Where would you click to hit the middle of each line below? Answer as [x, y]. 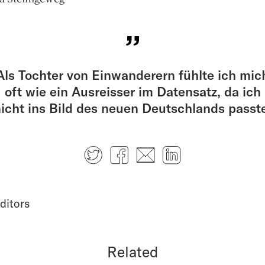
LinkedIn [210, 150]
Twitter [127, 150]
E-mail [177, 150]
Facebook [161, 150]
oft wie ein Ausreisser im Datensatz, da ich [132, 91]
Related [132, 251]
